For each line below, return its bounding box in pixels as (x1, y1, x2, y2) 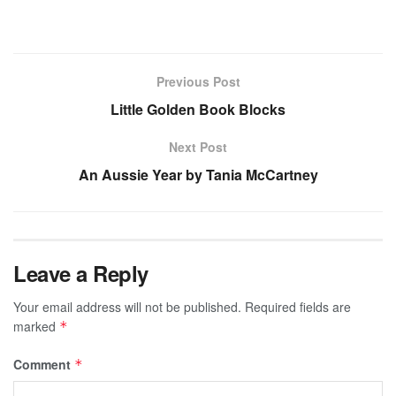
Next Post (169, 137, 227, 156)
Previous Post (156, 72, 240, 90)
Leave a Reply (13, 257, 148, 288)
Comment (13, 354, 74, 373)
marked (13, 316, 59, 335)
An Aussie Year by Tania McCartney (78, 164, 318, 185)
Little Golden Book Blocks (110, 98, 286, 119)
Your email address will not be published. (13, 297, 241, 316)
